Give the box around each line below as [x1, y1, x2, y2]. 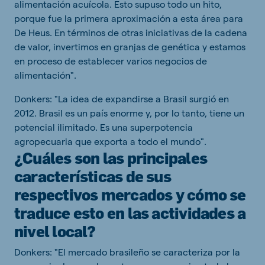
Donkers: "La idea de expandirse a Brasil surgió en [14, 93, 229, 105]
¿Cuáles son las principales [14, 148, 207, 168]
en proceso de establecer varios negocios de [14, 55, 207, 67]
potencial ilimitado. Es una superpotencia [14, 121, 193, 133]
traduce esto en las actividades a [14, 203, 246, 223]
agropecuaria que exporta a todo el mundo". [14, 135, 206, 147]
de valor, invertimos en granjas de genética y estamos [14, 41, 245, 53]
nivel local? [14, 221, 96, 241]
